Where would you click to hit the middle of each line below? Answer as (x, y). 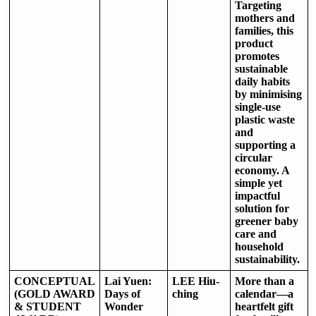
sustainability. (267, 259)
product (254, 43)
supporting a (265, 145)
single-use (258, 107)
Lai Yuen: (128, 281)
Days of (122, 293)
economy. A (262, 170)
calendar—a (264, 293)
